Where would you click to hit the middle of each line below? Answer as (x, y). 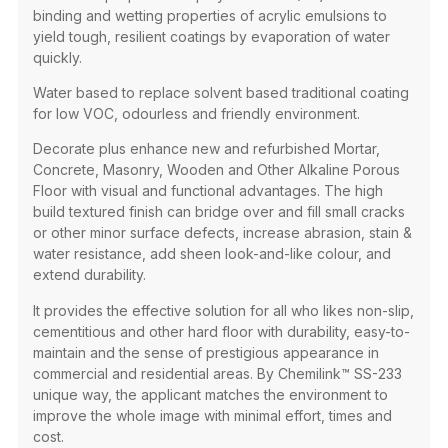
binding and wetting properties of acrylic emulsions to (209, 15)
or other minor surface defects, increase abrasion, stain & (222, 233)
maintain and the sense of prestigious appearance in (205, 352)
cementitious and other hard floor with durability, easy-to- (221, 331)
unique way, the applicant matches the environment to (210, 394)
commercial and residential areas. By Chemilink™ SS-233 (217, 373)
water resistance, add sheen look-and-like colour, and (211, 254)
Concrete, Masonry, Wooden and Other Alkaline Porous (216, 170)
